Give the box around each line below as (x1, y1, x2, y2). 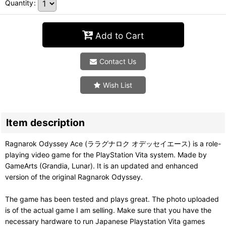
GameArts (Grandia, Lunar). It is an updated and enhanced (5, 161, 198, 170)
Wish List (103, 81, 132, 89)
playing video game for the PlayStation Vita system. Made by (5, 150, 207, 159)
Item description (6, 117, 85, 129)
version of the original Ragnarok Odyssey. (5, 173, 143, 181)
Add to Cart (95, 30, 144, 41)
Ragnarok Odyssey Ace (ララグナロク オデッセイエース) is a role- (5, 139, 221, 148)
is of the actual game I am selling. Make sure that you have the (5, 206, 211, 214)
